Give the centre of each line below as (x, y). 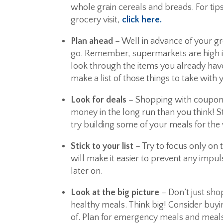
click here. (142, 20)
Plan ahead (92, 42)
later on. (87, 171)
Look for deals (99, 100)
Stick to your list (102, 147)
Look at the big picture (115, 193)
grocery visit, (96, 20)
